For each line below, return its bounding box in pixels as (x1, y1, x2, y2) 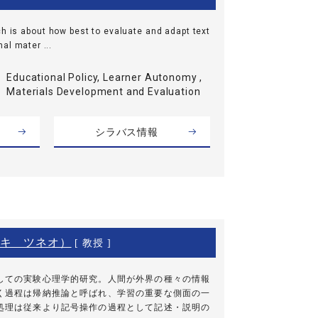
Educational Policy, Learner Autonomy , (6, 71, 203, 83)
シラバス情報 (94, 126, 159, 138)
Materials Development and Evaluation (6, 85, 201, 97)
